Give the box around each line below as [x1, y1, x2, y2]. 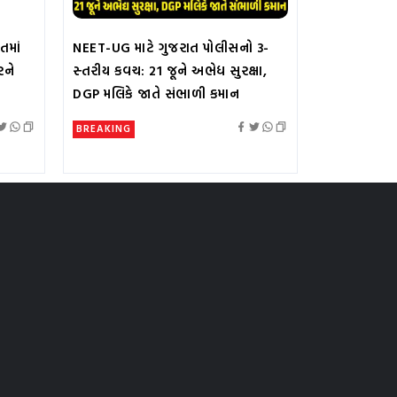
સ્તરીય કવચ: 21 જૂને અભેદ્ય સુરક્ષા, [73, 59, 267, 81]
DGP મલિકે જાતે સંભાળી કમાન [73, 82, 239, 104]
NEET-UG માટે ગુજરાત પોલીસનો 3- [73, 36, 269, 58]
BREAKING [76, 120, 131, 136]
